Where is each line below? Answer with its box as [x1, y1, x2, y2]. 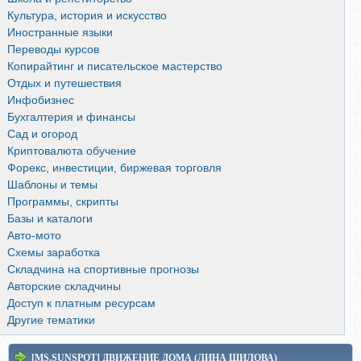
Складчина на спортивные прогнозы [7, 262, 199, 276]
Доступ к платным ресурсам [7, 296, 156, 309]
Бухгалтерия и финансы [7, 110, 135, 123]
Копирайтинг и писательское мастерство [7, 59, 222, 73]
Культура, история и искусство [7, 8, 167, 22]
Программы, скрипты [7, 194, 118, 208]
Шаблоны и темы [7, 177, 98, 191]
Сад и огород [7, 127, 77, 140]
